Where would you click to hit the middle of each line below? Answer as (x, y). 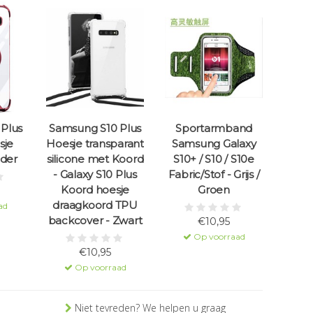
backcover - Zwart (95, 221)
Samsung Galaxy (214, 144)
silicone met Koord (95, 159)
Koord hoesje (95, 190)
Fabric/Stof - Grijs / (214, 175)
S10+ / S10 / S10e (214, 159)
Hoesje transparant (95, 144)
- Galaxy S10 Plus (95, 175)
